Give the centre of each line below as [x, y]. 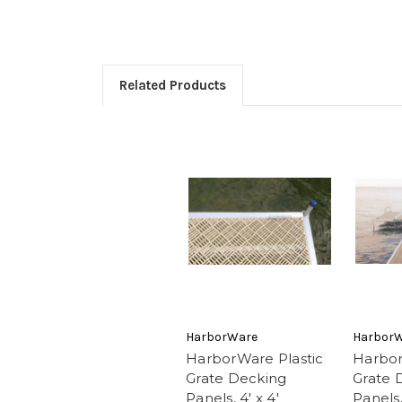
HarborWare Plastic [255, 359]
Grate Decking [236, 379]
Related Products [172, 85]
